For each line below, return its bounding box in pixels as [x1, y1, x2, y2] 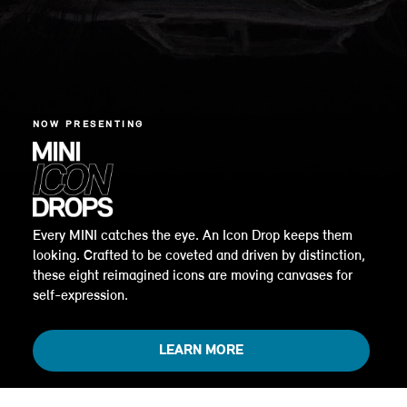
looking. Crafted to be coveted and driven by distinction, [32, 248, 365, 263]
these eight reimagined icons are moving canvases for [32, 268, 352, 283]
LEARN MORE [158, 342, 243, 358]
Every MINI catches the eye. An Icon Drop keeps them [32, 228, 352, 243]
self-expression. [32, 288, 128, 303]
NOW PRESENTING [32, 119, 144, 130]
